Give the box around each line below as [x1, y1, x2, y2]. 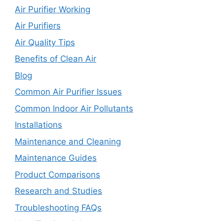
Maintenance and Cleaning [15, 136, 121, 147]
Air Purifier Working [15, 4, 90, 14]
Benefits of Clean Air [15, 54, 96, 64]
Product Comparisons [15, 169, 100, 180]
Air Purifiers [15, 21, 61, 31]
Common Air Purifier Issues [15, 87, 122, 97]
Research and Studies [15, 186, 102, 196]
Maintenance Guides [15, 153, 97, 163]
